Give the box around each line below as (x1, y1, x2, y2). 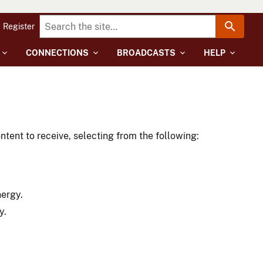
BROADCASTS (117, 48, 176, 58)
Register (3, 22, 35, 31)
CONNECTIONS (26, 48, 89, 58)
